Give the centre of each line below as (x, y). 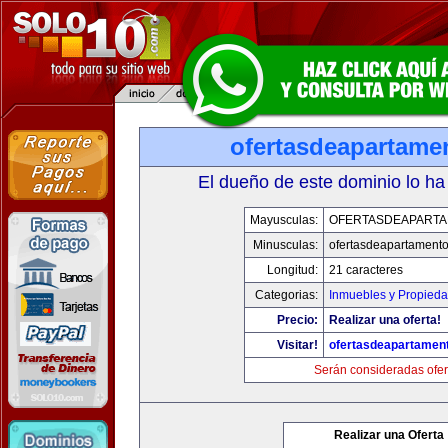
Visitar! (297, 345)
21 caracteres (365, 270)
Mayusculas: (283, 220)
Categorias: (286, 295)
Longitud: (292, 270)
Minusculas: (285, 245)
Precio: (297, 320)
